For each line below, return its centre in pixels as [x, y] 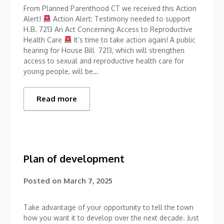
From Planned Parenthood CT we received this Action [110, 8]
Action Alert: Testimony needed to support [121, 18]
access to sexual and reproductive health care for [104, 60]
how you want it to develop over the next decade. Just [111, 217]
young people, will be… [61, 71]
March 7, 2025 [88, 180]
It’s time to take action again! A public [134, 39]
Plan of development [74, 158]
